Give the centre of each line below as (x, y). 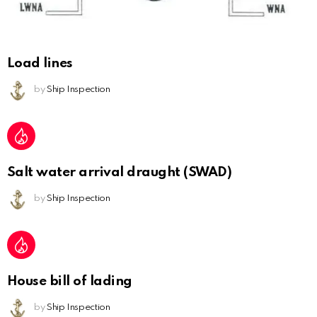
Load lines (40, 64)
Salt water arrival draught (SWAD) (120, 173)
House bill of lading (70, 282)
